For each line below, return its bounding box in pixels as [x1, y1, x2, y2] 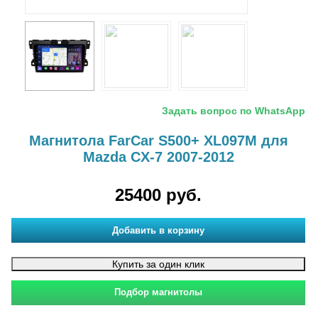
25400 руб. [115, 185, 202, 204]
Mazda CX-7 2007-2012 [82, 149, 234, 165]
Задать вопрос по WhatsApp [162, 105, 305, 116]
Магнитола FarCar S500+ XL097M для [28, 133, 288, 148]
